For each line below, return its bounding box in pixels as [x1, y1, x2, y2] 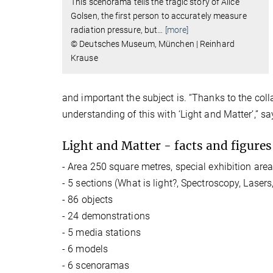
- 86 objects [62, 194, 113, 206]
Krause [71, 52, 98, 63]
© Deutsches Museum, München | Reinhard [71, 38, 235, 49]
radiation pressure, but [71, 24, 158, 35]
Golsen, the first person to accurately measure [71, 10, 247, 21]
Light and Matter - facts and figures [62, 138, 272, 154]
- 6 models [62, 243, 108, 255]
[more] [165, 24, 189, 35]
